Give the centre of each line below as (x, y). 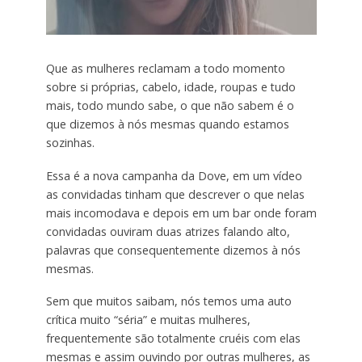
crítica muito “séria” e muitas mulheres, (148, 320)
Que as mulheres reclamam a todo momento (165, 68)
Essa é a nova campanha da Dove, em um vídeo (174, 175)
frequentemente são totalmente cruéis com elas (173, 339)
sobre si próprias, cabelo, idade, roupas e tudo (170, 86)
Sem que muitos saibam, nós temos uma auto (168, 301)
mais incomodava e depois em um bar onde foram (181, 213)
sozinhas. (70, 142)
